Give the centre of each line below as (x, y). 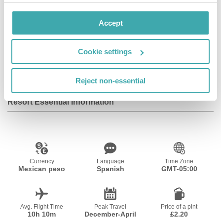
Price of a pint (179, 207)
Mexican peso (42, 169)
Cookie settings (105, 52)
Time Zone (179, 161)
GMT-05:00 (179, 169)
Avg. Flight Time (42, 207)
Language (110, 161)
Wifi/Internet (38, 64)
